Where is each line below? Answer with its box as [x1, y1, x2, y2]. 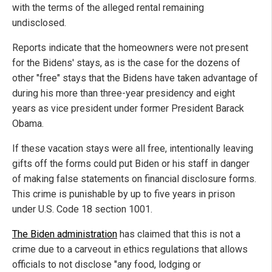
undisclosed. [12, 16, 66, 29]
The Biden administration [12, 228, 117, 240]
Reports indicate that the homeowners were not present [12, 41, 248, 53]
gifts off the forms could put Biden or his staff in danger [12, 157, 250, 169]
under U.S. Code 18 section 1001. [12, 203, 152, 215]
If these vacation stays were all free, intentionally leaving [12, 142, 253, 154]
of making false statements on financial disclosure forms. [12, 172, 256, 185]
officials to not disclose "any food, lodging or [12, 258, 201, 270]
